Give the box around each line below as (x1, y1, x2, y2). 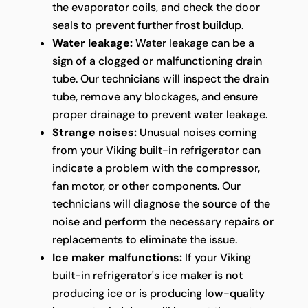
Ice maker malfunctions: (52, 250, 182, 265)
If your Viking (181, 250, 251, 265)
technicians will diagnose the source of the (52, 196, 270, 211)
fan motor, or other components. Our (52, 178, 241, 193)
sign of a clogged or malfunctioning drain (52, 53, 262, 68)
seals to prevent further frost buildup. (52, 17, 243, 32)
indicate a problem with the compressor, (52, 160, 260, 175)
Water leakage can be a (132, 35, 254, 50)
